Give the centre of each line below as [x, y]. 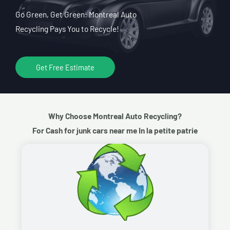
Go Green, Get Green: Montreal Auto [76, 14]
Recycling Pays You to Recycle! [67, 28]
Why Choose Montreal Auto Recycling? [115, 116]
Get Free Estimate [65, 67]
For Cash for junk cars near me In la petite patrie [115, 130]
